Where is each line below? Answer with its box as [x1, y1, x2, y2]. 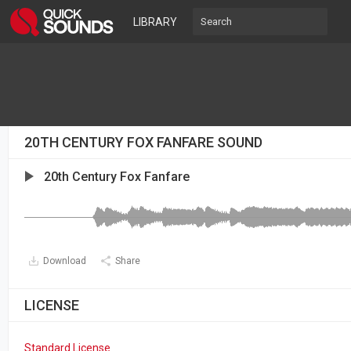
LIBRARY [133, 16, 177, 28]
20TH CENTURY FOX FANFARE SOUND [24, 134, 262, 150]
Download [43, 255, 86, 266]
